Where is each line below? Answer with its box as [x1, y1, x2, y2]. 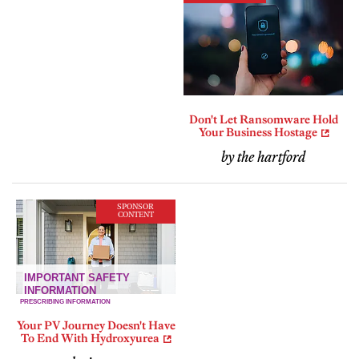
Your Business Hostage [198, 125, 317, 139]
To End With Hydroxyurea [21, 330, 159, 345]
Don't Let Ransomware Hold [188, 112, 338, 127]
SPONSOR [117, 203, 155, 212]
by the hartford [221, 149, 305, 167]
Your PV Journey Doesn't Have [16, 317, 175, 333]
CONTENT [117, 211, 154, 220]
